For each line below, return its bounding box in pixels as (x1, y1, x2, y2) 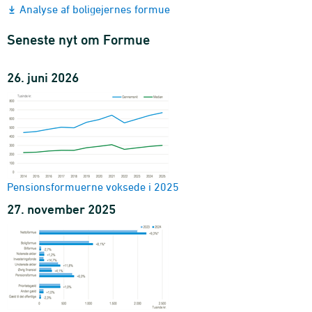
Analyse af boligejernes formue (19, 2, 170, 15)
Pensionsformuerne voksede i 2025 (7, 180, 179, 193)
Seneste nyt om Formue (7, 31, 150, 48)
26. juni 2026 (7, 69, 79, 85)
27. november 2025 (7, 201, 116, 217)
